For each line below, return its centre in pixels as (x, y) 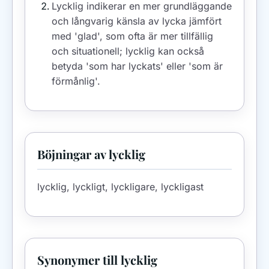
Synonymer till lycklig (97, 259)
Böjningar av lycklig (91, 154)
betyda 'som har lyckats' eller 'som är (137, 66)
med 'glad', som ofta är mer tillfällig (132, 36)
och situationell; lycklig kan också (128, 51)
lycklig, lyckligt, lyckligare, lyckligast (120, 186)
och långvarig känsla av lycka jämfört (137, 21)
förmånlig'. (76, 81)
